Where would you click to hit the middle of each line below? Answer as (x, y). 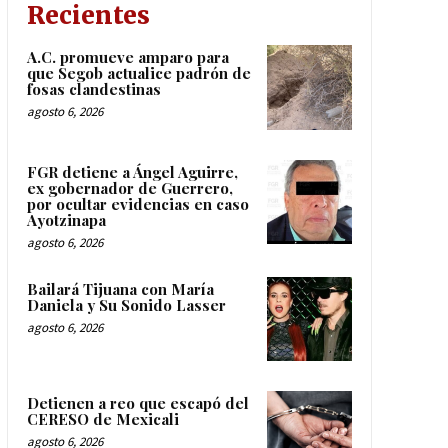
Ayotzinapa (66, 219)
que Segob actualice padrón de (138, 73)
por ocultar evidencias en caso (137, 203)
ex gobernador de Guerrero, (129, 187)
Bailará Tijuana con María (120, 288)
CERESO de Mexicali (102, 419)
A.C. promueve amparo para (127, 57)
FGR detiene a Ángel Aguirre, (132, 171)
